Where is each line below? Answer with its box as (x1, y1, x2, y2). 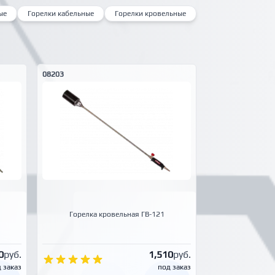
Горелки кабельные (28, 9, 94, 18)
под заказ (158, 262, 191, 271)
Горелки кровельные (115, 9, 186, 18)
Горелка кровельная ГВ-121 (69, 210, 165, 219)
